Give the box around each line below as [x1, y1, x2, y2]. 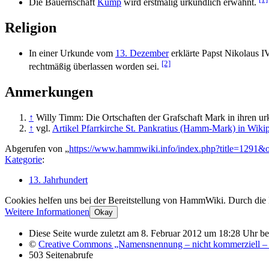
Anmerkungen [5, 83, 93, 100]
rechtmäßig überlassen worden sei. [29, 61, 162, 71]
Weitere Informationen [5, 206, 89, 217]
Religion [5, 19, 56, 35]
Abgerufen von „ [5, 143, 69, 154]
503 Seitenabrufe [29, 249, 93, 260]
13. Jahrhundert [29, 174, 88, 185]
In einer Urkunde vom [29, 47, 115, 58]
